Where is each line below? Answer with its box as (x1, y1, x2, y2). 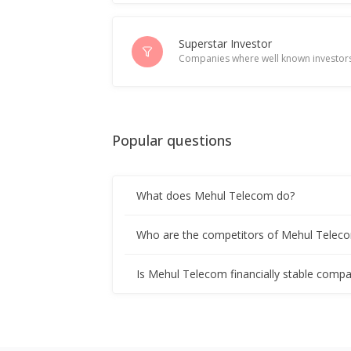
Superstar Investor (179, 36, 273, 52)
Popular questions (112, 131, 233, 150)
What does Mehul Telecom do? (136, 187, 295, 203)
